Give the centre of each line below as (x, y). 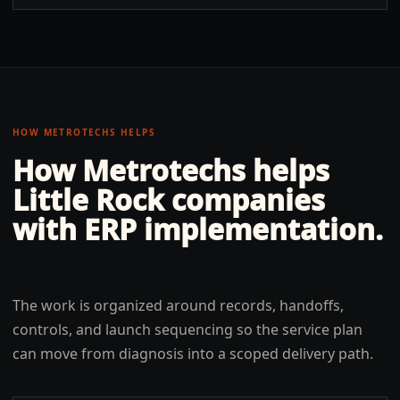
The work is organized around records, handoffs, (178, 305)
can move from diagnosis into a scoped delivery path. (193, 354)
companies (245, 200)
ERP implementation (229, 229)
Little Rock (88, 200)
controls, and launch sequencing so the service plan (187, 329)
